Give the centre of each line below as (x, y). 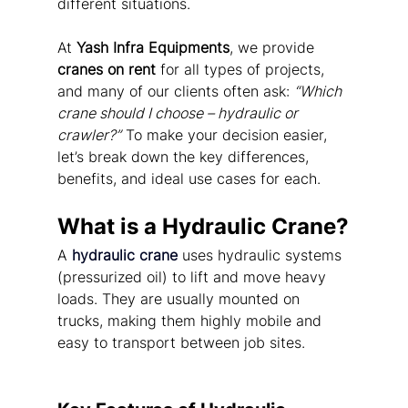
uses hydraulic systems (261, 255)
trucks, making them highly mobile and (191, 321)
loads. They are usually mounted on (180, 299)
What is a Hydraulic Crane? (203, 227)
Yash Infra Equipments (153, 48)
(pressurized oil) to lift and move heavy (194, 277)
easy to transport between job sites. (181, 343)
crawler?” (89, 135)
